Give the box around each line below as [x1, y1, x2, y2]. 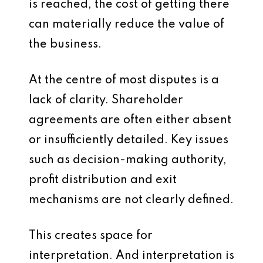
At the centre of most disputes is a [29, 75, 219, 86]
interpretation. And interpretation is [29, 250, 234, 262]
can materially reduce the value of [29, 19, 224, 31]
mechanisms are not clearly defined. [29, 194, 234, 206]
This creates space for [29, 230, 153, 242]
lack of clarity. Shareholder [29, 95, 183, 106]
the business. [29, 39, 102, 50]
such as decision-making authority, [29, 154, 227, 166]
